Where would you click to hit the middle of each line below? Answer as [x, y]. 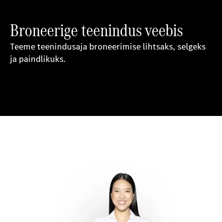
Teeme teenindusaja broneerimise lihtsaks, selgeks [108, 47]
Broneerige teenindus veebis [96, 30]
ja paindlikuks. [38, 59]
